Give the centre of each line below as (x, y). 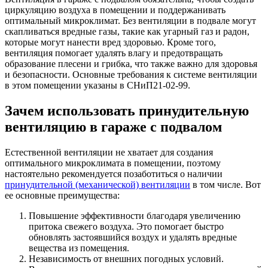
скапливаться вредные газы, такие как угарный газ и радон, (127, 31)
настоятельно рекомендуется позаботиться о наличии (114, 173)
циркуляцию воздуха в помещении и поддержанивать (115, 10)
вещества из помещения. (79, 248)
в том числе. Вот (226, 184)
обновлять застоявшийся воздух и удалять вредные (133, 237)
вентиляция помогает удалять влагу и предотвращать (114, 53)
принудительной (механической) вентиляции (98, 184)
